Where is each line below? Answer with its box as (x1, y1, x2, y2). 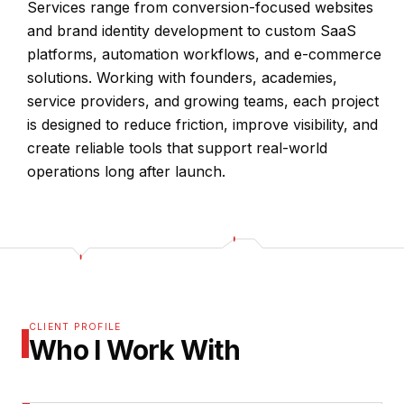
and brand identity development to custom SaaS (27, 22, 356, 41)
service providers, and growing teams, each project (27, 92, 379, 111)
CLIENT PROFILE (29, 321, 122, 334)
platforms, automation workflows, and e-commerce (27, 45, 381, 64)
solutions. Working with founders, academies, (27, 69, 337, 87)
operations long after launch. (27, 162, 225, 181)
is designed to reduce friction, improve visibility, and (27, 115, 378, 134)
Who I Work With (29, 334, 240, 367)
